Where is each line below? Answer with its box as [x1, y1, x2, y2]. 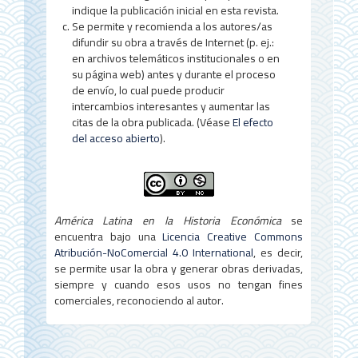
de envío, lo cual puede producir [71, 79, 225, 101]
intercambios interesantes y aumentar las [71, 95, 270, 117]
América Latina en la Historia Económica [54, 209, 281, 231]
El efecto [232, 111, 273, 133]
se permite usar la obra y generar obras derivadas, [54, 257, 304, 279]
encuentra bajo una [54, 225, 163, 247]
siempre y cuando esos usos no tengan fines [54, 273, 304, 295]
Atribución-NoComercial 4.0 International [54, 241, 253, 263]
